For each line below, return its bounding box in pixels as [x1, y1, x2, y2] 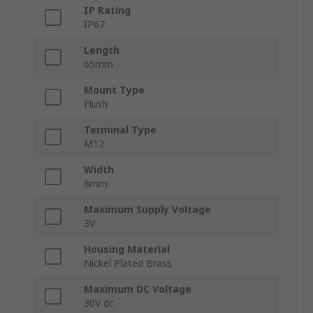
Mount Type [84, 83, 145, 97]
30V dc [84, 296, 114, 310]
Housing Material [84, 242, 170, 256]
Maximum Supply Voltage [84, 203, 211, 217]
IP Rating [84, 3, 131, 17]
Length [84, 43, 119, 57]
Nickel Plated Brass [84, 256, 172, 270]
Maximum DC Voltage [84, 282, 191, 296]
